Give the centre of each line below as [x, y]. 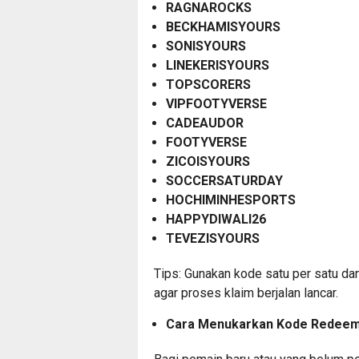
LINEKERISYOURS [218, 66]
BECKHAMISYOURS [223, 27]
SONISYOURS [206, 46]
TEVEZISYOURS [213, 239]
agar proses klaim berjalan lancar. [246, 293]
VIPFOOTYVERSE [216, 104]
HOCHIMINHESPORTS [231, 200]
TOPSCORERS [208, 85]
